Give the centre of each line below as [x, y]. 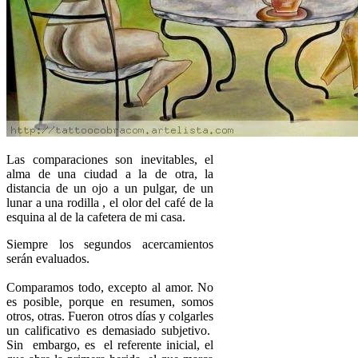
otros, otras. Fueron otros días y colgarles [110, 316]
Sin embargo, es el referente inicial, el [110, 344]
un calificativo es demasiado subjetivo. [110, 330]
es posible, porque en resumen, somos [110, 301]
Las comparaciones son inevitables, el [110, 159]
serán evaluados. [48, 258]
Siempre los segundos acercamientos [110, 244]
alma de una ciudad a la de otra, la [110, 173]
